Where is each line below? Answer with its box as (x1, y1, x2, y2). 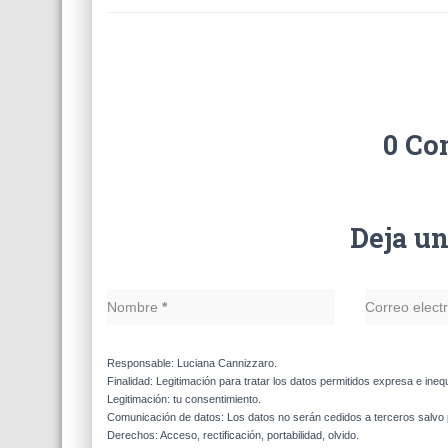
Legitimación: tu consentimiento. (107, 393, 261, 405)
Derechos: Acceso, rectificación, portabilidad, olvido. (107, 429, 359, 441)
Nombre (107, 299, 162, 315)
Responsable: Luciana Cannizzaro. (107, 357, 277, 369)
